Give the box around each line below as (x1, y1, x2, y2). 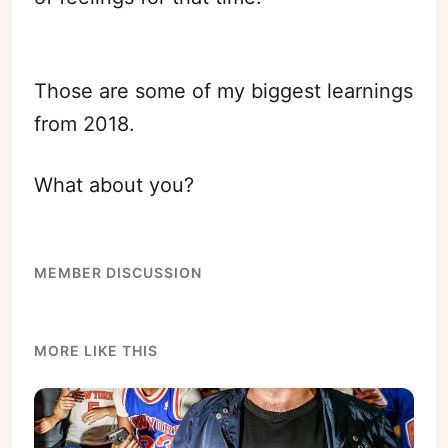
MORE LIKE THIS (34, 342, 159, 359)
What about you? (34, 173, 201, 197)
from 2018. (34, 112, 136, 136)
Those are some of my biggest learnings (34, 79, 414, 103)
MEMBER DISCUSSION (34, 264, 203, 281)
